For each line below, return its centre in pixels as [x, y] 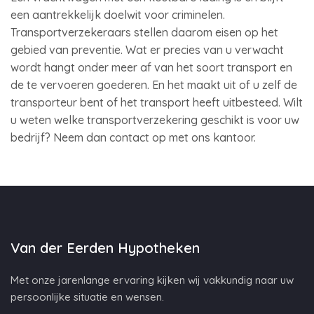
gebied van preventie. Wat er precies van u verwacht [147, 50]
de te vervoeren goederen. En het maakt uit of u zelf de [154, 85]
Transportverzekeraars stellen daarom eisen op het [144, 32]
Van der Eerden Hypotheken [105, 248]
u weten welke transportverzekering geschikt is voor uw [155, 120]
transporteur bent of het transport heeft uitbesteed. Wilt [157, 102]
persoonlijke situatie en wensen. [87, 297]
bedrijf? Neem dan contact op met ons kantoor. [133, 137]
